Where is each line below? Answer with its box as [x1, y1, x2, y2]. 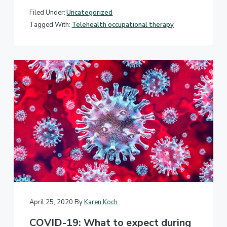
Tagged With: [29, 20, 70, 29]
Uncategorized [66, 8, 113, 18]
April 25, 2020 [29, 198, 73, 207]
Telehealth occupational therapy [71, 20, 174, 29]
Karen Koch [84, 198, 118, 207]
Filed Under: [29, 8, 65, 18]
